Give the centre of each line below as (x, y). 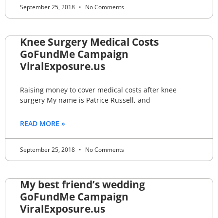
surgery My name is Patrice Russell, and (85, 100)
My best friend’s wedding (82, 184)
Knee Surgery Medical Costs (89, 42)
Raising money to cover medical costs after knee (98, 90)
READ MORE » (43, 123)
